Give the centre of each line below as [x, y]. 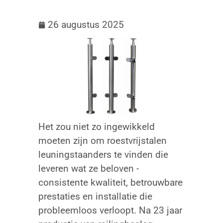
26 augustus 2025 [86, 25]
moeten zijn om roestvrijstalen [102, 141]
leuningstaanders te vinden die [103, 155]
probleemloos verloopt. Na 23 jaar [110, 211]
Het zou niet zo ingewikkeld [96, 127]
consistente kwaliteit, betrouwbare [110, 183]
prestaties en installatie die [95, 197]
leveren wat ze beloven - [88, 169]
